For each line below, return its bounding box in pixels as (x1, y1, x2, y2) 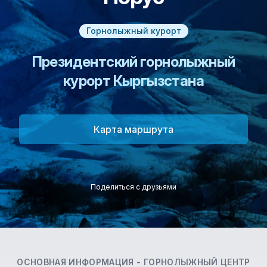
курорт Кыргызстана (63, 72, 204, 89)
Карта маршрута (94, 123, 173, 135)
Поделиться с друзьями (91, 182, 176, 191)
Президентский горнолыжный (32, 53, 235, 70)
